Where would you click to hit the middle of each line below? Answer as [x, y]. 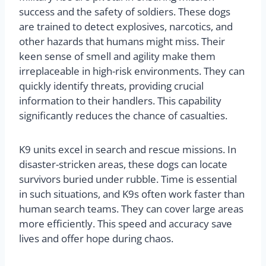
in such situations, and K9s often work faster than [132, 194]
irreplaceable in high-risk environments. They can [132, 71]
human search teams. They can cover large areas [131, 209]
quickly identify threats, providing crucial [111, 86]
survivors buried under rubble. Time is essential [128, 179]
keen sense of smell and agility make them [117, 56]
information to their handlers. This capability [120, 101]
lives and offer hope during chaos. [96, 239]
